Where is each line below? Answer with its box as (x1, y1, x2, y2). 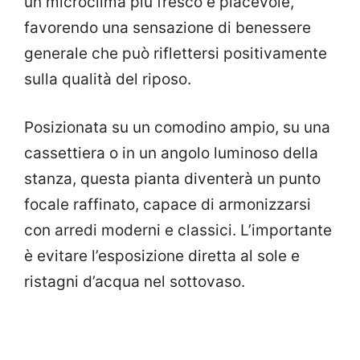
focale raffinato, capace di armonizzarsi (24, 195, 311, 215)
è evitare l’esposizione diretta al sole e (24, 247, 300, 266)
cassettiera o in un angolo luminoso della (24, 144, 318, 163)
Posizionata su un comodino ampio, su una (24, 118, 330, 137)
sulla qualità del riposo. (24, 69, 191, 88)
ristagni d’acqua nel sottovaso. (24, 272, 245, 292)
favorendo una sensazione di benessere (24, 18, 311, 37)
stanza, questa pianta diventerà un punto (24, 170, 321, 189)
